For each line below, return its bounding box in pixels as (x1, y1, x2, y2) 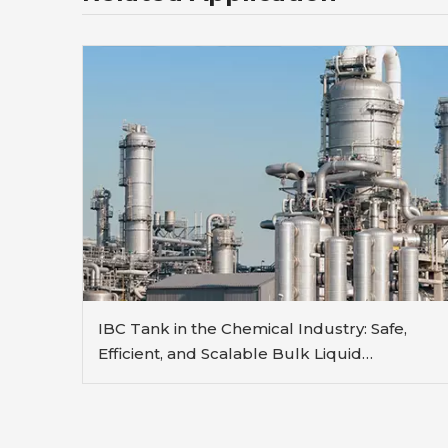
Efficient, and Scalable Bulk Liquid (98, 343, 362, 363)
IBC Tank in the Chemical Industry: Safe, (98, 318, 407, 338)
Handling (98, 368, 170, 388)
